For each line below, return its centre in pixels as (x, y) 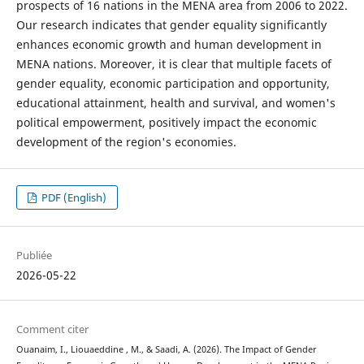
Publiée (34, 255)
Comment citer (52, 329)
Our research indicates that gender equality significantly (171, 24)
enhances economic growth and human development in (169, 44)
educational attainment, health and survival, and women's (175, 102)
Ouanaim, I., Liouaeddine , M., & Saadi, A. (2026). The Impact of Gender (166, 349)
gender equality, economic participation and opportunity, (173, 83)
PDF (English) (73, 197)
